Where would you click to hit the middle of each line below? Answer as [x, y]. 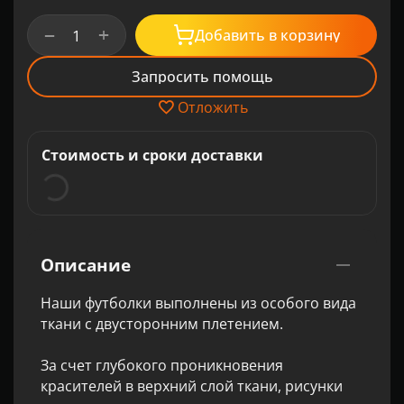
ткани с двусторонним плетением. [162, 324]
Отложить [212, 107]
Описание [86, 265]
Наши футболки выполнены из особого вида [198, 303]
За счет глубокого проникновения [162, 365]
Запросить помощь [202, 77]
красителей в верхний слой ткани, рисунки [192, 386]
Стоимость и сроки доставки [152, 155]
